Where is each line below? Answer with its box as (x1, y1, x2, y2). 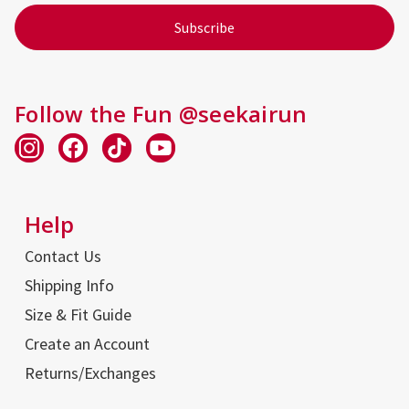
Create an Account (24, 332, 150, 354)
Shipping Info (24, 274, 114, 296)
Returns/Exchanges (24, 362, 156, 383)
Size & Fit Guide (24, 303, 131, 325)
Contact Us (24, 245, 101, 267)
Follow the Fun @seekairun (15, 98, 308, 129)
